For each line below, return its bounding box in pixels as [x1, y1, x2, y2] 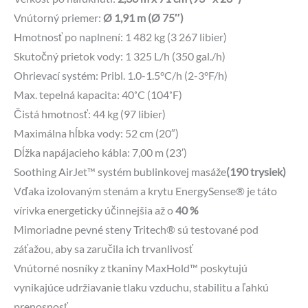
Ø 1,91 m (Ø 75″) [103, 11, 184, 24]
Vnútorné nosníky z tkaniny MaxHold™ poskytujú [14, 261, 247, 274]
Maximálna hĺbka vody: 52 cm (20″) [14, 126, 179, 140]
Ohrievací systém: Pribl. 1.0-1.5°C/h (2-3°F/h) [14, 69, 228, 82]
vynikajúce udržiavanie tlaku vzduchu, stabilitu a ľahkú [14, 280, 269, 294]
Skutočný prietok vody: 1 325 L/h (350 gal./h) [14, 49, 225, 63]
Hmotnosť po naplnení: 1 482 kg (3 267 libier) [14, 30, 227, 43]
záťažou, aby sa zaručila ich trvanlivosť [14, 242, 193, 255]
